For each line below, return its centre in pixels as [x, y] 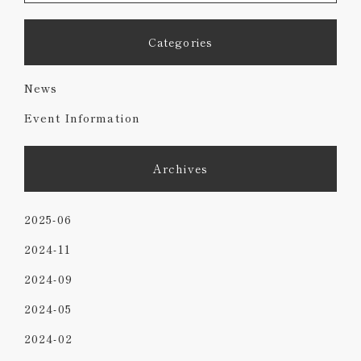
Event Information [83, 118]
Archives [180, 169]
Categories [180, 42]
